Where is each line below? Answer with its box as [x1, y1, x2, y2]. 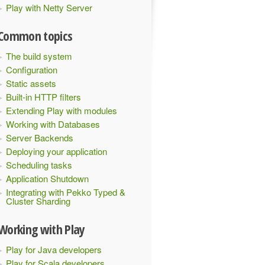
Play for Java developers [6, 243, 102, 256]
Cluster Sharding [6, 195, 70, 207]
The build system [6, 50, 72, 62]
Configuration [6, 63, 57, 76]
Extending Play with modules [6, 104, 117, 117]
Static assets [6, 77, 56, 89]
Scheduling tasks [6, 159, 72, 171]
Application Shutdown [6, 172, 89, 185]
